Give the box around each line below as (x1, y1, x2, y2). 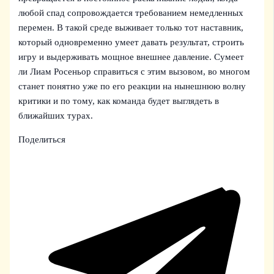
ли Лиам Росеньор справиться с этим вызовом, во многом (18, 66, 251, 76)
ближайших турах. (18, 110, 94, 120)
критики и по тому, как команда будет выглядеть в (18, 95, 220, 106)
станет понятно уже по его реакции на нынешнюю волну (18, 81, 246, 91)
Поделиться (18, 134, 66, 144)
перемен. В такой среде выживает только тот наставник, (18, 22, 244, 32)
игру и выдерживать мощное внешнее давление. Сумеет (18, 51, 245, 62)
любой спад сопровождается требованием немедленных (18, 7, 244, 18)
